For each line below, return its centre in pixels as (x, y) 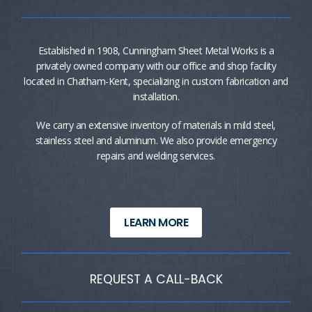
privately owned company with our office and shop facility (156, 66)
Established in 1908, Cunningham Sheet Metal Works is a (156, 51)
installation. (156, 97)
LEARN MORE (156, 223)
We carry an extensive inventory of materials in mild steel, (156, 125)
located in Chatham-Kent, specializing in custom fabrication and (156, 81)
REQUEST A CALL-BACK (156, 280)
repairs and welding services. (156, 156)
